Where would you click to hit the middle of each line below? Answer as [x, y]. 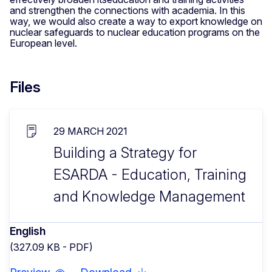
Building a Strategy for [125, 152]
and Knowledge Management [149, 196]
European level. [43, 43]
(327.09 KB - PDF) [51, 247]
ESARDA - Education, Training [150, 174]
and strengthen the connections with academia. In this [127, 10]
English [28, 231]
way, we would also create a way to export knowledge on [136, 21]
